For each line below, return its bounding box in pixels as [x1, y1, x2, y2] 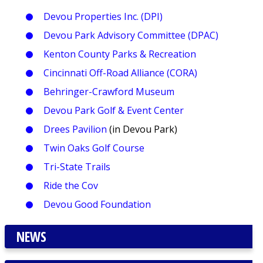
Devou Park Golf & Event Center [43, 104, 184, 117]
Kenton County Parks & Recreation [43, 48, 196, 61]
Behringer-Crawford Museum [43, 85, 174, 99]
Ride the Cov [43, 179, 98, 193]
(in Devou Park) [106, 123, 177, 136]
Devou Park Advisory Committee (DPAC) [43, 29, 218, 42]
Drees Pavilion [43, 123, 107, 136]
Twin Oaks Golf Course [43, 141, 144, 155]
